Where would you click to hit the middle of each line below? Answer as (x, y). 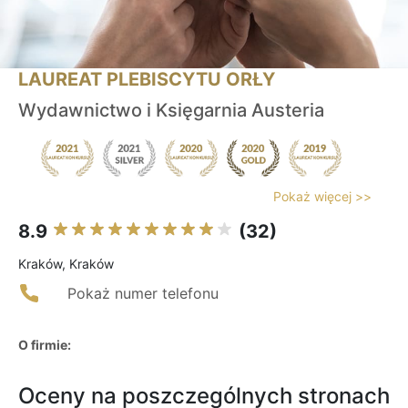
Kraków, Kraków (66, 264)
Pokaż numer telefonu (143, 294)
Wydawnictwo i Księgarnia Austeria (171, 111)
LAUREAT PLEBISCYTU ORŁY (147, 80)
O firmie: (45, 345)
